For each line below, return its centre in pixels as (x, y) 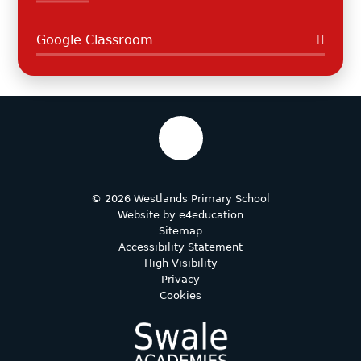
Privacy (180, 279)
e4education (211, 214)
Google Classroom (94, 39)
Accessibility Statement (180, 247)
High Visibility (180, 263)
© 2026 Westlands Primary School (180, 198)
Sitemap (180, 230)
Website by (148, 214)
